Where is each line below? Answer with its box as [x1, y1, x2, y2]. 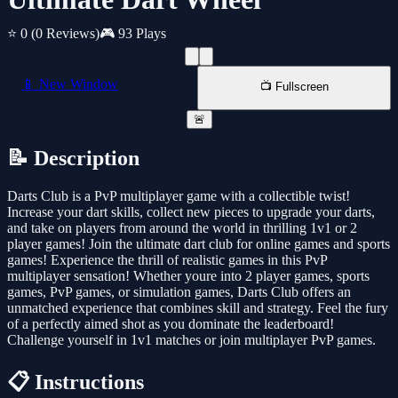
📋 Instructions [7, 370, 144, 394]
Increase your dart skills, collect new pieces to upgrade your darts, [7, 204, 375, 220]
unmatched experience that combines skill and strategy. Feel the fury [7, 300, 388, 316]
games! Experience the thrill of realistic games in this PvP [7, 252, 327, 268]
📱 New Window [21, 76, 118, 92]
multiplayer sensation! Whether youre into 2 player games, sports [7, 268, 370, 284]
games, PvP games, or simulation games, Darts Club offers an [7, 284, 351, 300]
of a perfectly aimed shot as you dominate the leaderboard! [7, 316, 334, 332]
